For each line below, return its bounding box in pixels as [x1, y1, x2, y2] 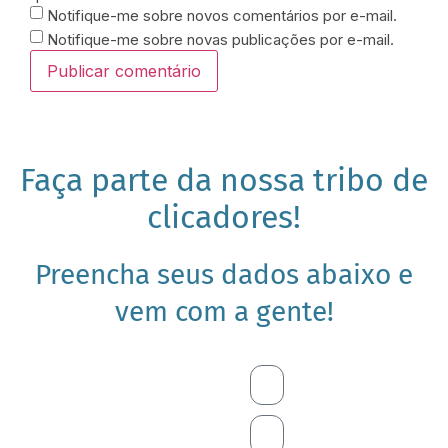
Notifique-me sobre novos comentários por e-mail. [47, 5, 397, 25]
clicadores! [147, 198, 301, 237]
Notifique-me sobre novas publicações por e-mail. [47, 29, 394, 49]
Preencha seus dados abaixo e [35, 258, 413, 292]
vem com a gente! [114, 295, 334, 329]
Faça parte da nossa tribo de [20, 161, 428, 200]
